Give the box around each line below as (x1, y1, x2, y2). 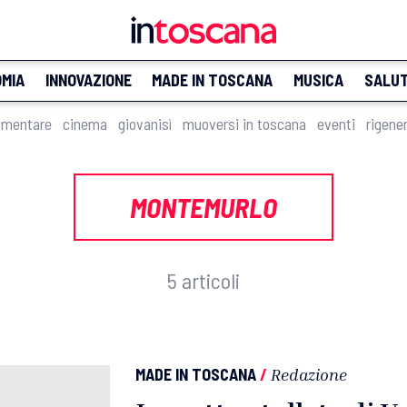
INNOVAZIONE (45, 70, 132, 90)
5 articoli (167, 267, 240, 293)
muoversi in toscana (183, 114, 306, 134)
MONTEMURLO (130, 191, 277, 223)
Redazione (271, 364, 347, 384)
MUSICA (293, 70, 343, 90)
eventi (317, 114, 355, 134)
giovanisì (118, 114, 172, 134)
